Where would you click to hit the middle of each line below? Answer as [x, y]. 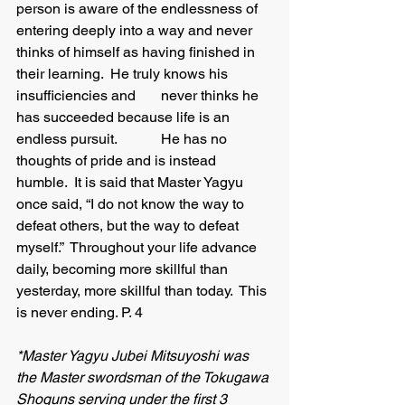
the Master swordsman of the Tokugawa [144, 377]
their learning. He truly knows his [124, 74]
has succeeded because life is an [125, 117]
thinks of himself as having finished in [137, 52]
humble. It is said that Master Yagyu [132, 182]
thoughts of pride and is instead [118, 160]
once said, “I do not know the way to [132, 204]
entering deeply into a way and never [136, 30]
